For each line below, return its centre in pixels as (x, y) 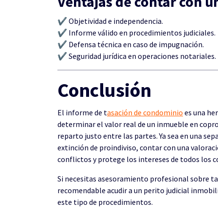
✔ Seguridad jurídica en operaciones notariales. (137, 56)
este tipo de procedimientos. (105, 202)
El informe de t (82, 112)
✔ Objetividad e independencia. (110, 21)
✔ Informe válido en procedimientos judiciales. (136, 33)
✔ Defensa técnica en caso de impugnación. (131, 44)
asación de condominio (145, 112)
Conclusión (104, 90)
